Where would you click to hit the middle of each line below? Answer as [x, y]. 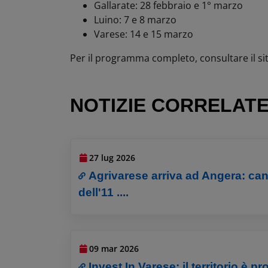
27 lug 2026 [112, 157]
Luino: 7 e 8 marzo [135, 19]
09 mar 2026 [114, 249]
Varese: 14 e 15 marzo [144, 34]
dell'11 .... [104, 192]
